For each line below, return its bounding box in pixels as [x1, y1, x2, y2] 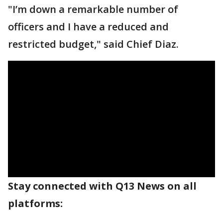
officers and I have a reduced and [8, 20, 169, 33]
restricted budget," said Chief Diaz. [8, 37, 179, 51]
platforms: [8, 197, 63, 210]
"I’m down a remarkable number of [8, 2, 178, 16]
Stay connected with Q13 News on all [8, 179, 197, 193]
